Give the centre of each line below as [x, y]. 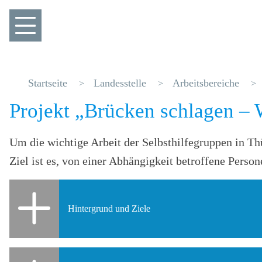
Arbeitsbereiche [206, 83]
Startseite [48, 83]
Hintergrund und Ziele [109, 208]
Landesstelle [120, 83]
